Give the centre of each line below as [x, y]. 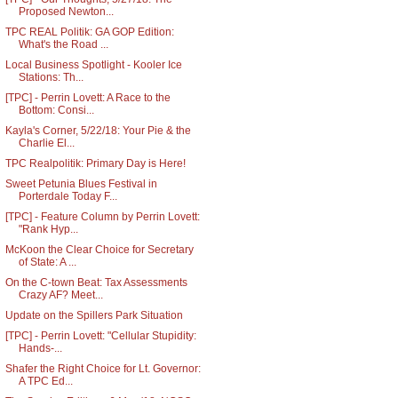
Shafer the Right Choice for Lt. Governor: [103, 369]
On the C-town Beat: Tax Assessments [96, 283]
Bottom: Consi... [56, 110]
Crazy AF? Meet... [60, 295]
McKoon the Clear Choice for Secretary [99, 250]
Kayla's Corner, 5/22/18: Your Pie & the [98, 131]
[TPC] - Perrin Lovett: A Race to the [88, 98]
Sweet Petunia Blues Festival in [81, 184]
